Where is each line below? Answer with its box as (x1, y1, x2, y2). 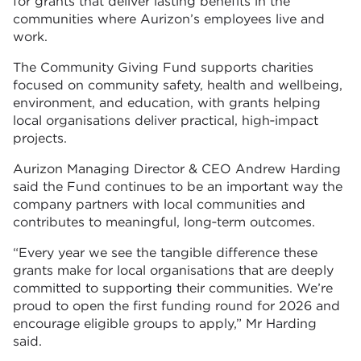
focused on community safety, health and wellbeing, (13, 77, 342, 93)
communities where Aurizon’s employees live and (13, 11, 325, 27)
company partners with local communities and (13, 197, 305, 213)
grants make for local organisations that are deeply (13, 263, 334, 279)
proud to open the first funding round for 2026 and (13, 298, 340, 314)
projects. (13, 131, 67, 147)
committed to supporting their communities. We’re (13, 280, 333, 297)
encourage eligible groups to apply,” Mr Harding (13, 316, 317, 332)
